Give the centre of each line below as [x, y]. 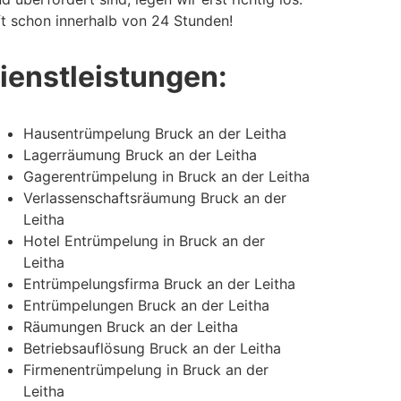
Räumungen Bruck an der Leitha [131, 326]
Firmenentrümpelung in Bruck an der [146, 369]
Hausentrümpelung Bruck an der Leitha [155, 133]
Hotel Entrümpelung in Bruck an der [144, 240]
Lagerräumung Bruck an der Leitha [140, 154]
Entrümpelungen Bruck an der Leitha [146, 305]
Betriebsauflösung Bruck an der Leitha [152, 348]
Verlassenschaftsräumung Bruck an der [155, 197]
